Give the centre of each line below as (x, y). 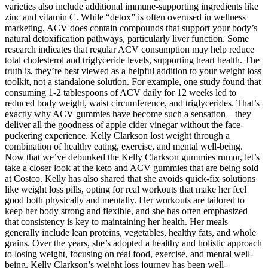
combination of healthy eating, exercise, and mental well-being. (124, 147)
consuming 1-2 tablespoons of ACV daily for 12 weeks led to (121, 93)
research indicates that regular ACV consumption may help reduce (130, 50)
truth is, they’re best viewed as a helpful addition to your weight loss (133, 71)
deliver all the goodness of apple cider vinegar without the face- (124, 125)
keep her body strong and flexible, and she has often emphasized (126, 211)
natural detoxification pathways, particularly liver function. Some (127, 39)
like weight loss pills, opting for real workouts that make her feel (126, 190)
